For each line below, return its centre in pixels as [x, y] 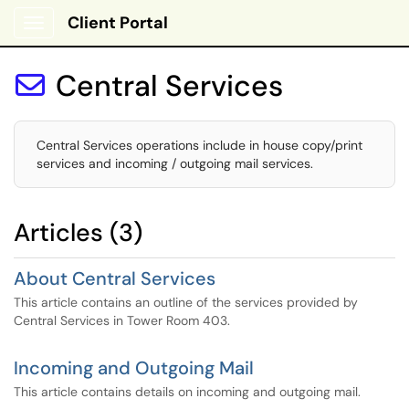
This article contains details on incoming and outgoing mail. [187, 392]
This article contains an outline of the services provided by [186, 302]
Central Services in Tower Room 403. [122, 320]
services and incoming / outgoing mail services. [175, 163]
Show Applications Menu [105, 37]
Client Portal [118, 23]
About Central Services [115, 278]
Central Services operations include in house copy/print [199, 145]
